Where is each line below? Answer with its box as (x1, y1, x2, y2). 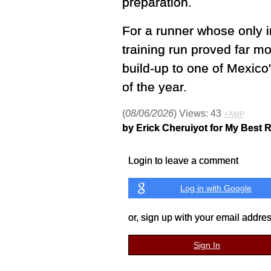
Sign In (194, 240, 220, 250)
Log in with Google (180, 183, 252, 193)
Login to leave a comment (128, 155, 238, 166)
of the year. (122, 80, 187, 94)
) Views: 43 (174, 108, 224, 119)
